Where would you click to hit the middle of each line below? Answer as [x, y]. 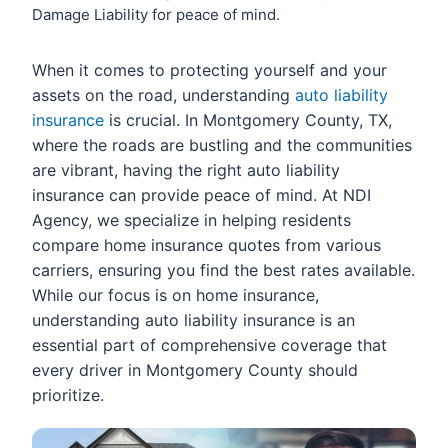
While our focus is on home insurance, [175, 295]
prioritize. [68, 395]
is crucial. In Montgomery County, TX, [248, 120]
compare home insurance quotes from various [206, 245]
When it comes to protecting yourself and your [209, 70]
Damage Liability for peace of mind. [156, 14]
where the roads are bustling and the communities [222, 145]
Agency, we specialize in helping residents [191, 220]
